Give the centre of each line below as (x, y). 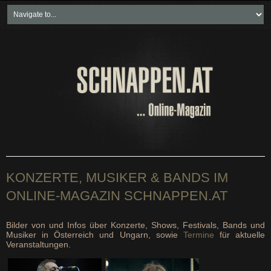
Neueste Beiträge (133, 79)
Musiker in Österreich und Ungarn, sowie (95, 235)
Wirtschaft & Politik (133, 170)
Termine (198, 235)
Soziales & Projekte (133, 109)
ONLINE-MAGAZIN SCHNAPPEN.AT (117, 196)
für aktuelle (239, 235)
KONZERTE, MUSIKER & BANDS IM (117, 178)
